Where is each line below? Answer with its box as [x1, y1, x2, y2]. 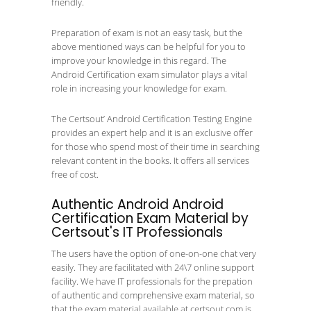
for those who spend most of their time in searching [51, 140, 260, 153]
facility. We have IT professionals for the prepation [51, 275, 253, 287]
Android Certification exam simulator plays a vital [51, 68, 247, 81]
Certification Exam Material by [51, 209, 249, 228]
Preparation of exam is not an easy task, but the [51, 26, 242, 39]
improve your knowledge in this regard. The [51, 54, 226, 67]
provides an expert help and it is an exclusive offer [51, 126, 253, 139]
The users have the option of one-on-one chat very [51, 247, 256, 260]
